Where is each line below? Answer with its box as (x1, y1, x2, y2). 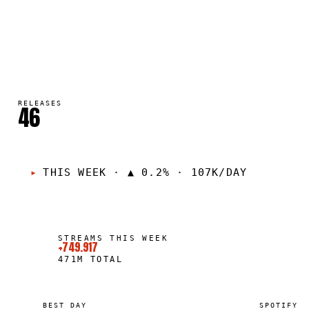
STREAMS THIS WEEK (58, 234, 169, 243)
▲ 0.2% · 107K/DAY (127, 166, 248, 179)
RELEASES (18, 99, 62, 107)
